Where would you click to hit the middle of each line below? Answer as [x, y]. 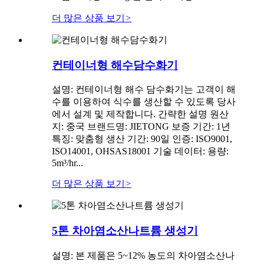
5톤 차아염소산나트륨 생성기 [125, 231]
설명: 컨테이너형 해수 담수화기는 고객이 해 [144, 90]
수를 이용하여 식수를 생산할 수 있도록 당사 [144, 102]
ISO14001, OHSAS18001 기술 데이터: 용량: [140, 151]
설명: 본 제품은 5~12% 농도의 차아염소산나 [143, 255]
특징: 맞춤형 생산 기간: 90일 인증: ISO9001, [142, 139]
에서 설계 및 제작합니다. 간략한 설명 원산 [140, 114]
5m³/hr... [67, 163]
